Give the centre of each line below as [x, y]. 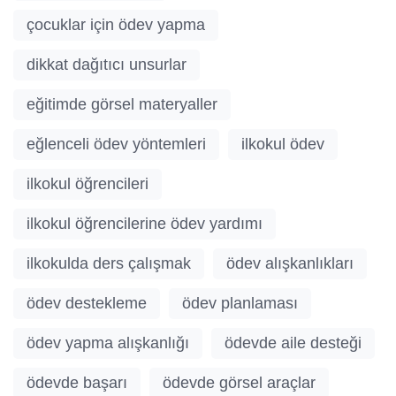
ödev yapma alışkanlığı [108, 343]
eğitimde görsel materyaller [122, 105]
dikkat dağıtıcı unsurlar [107, 65]
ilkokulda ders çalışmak [109, 264]
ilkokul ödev [283, 145]
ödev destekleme [87, 304]
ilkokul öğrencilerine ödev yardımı [145, 224]
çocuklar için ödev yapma [116, 25]
